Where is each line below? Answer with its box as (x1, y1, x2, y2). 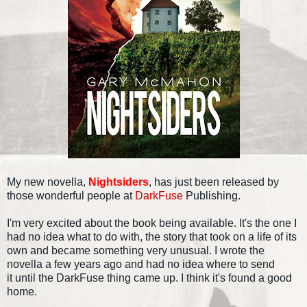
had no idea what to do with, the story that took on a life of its (7, 230, 297, 243)
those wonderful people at (7, 189, 135, 201)
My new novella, (7, 175, 88, 188)
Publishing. (183, 189, 241, 201)
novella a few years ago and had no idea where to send (7, 258, 275, 270)
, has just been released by (149, 175, 279, 188)
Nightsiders (88, 175, 149, 188)
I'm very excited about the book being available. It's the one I (7, 217, 297, 229)
